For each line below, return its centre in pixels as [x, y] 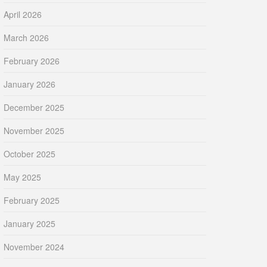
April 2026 [23, 15]
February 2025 [32, 201]
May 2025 [22, 177]
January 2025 [30, 224]
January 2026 [30, 84]
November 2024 [34, 247]
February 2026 [32, 61]
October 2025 [30, 154]
